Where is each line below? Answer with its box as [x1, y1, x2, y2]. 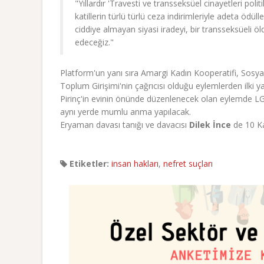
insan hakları [111, 158, 159, 169]
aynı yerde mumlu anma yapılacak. [60, 106, 191, 117]
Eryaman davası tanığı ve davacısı [60, 119, 189, 130]
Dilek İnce [189, 119, 231, 130]
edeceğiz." [75, 37, 114, 48]
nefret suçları [163, 158, 213, 169]
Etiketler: [67, 158, 109, 169]
